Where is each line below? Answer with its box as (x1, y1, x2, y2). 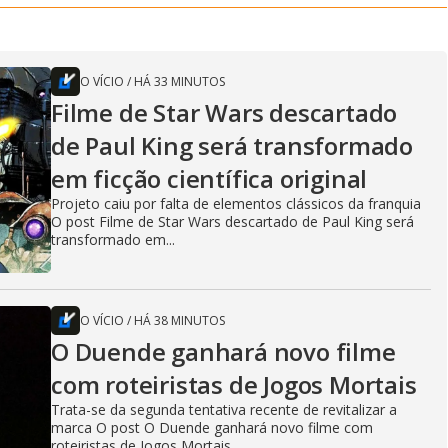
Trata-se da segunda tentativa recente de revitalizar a (51, 400, 397, 420)
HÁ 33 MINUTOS (134, 73, 225, 91)
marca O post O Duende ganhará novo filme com (51, 418, 373, 438)
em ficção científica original (51, 162, 368, 196)
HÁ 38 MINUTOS (134, 312, 225, 330)
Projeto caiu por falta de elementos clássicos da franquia (51, 194, 421, 214)
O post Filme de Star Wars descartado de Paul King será (51, 212, 414, 232)
